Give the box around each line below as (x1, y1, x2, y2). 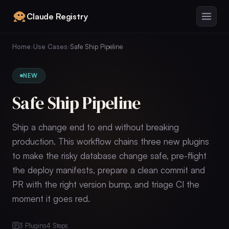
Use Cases (33, 42, 67, 51)
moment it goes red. (12, 193, 90, 204)
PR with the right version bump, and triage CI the (12, 179, 199, 190)
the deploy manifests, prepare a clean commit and (12, 165, 205, 175)
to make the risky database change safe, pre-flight (12, 150, 207, 161)
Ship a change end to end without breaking (12, 122, 179, 132)
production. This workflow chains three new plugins (12, 136, 209, 147)
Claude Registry (27, 11, 88, 21)
